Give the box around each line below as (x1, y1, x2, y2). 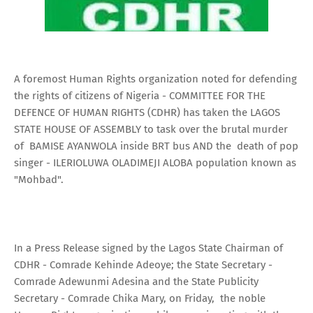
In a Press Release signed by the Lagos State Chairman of (14, 241, 283, 254)
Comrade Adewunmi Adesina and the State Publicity (14, 275, 259, 288)
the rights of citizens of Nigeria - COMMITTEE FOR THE (14, 89, 265, 102)
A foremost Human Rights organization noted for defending (14, 72, 297, 85)
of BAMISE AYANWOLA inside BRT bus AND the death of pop (14, 139, 298, 152)
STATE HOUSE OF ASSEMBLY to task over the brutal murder (14, 122, 288, 136)
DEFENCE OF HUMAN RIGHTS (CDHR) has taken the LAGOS (14, 105, 280, 119)
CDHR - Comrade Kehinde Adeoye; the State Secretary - (14, 258, 272, 271)
